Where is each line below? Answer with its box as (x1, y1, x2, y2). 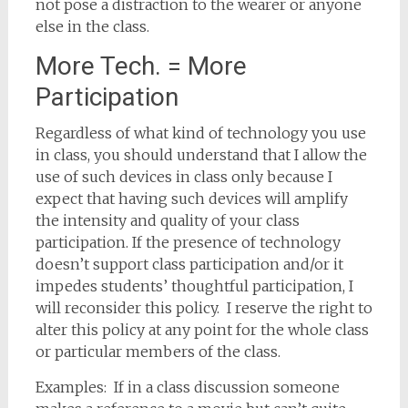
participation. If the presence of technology (35, 233, 341, 251)
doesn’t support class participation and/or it (35, 255, 343, 273)
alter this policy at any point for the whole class (35, 321, 369, 339)
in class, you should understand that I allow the (35, 146, 367, 164)
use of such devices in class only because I (35, 168, 332, 186)
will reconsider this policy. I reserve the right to (35, 299, 372, 317)
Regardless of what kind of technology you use (35, 124, 366, 142)
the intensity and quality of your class (35, 211, 300, 229)
